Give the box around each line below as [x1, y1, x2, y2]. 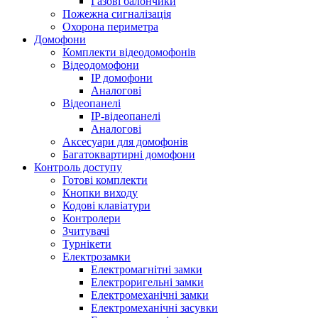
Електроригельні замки [91, 276, 204, 288]
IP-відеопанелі [91, 110, 160, 122]
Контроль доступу [34, 161, 122, 173]
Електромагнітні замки [91, 263, 202, 275]
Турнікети [62, 238, 111, 250]
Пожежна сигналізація [62, 8, 171, 20]
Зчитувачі [62, 225, 109, 237]
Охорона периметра [62, 21, 158, 33]
